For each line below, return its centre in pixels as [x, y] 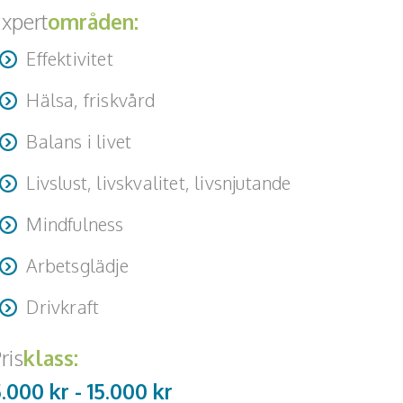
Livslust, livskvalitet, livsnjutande [159, 183]
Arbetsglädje [77, 265]
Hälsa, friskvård [91, 100]
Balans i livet [79, 141]
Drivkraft [63, 307]
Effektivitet [70, 58]
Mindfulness [75, 224]
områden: [94, 21]
